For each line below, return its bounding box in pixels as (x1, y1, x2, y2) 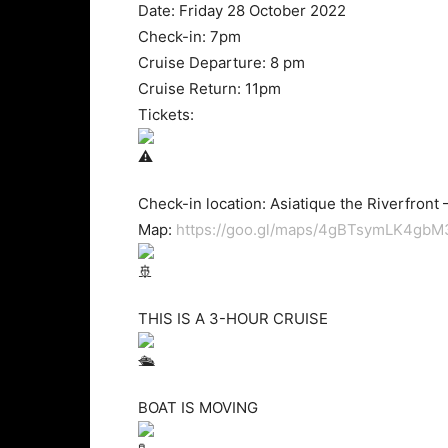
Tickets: (138, 105, 194, 124)
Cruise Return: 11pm (138, 79, 281, 98)
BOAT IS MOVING (138, 398, 258, 417)
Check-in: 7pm (138, 27, 241, 46)
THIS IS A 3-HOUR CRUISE (138, 309, 328, 328)
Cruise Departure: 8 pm (138, 53, 305, 72)
